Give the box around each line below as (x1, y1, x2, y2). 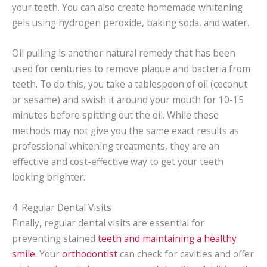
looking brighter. (12, 170, 85, 184)
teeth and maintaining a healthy (98, 231, 237, 245)
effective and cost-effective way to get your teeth (12, 154, 223, 168)
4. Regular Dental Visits (12, 200, 111, 214)
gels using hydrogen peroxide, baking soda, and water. (12, 16, 249, 30)
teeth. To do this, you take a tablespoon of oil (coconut (12, 77, 247, 91)
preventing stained (12, 231, 98, 245)
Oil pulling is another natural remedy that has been (12, 46, 235, 60)
